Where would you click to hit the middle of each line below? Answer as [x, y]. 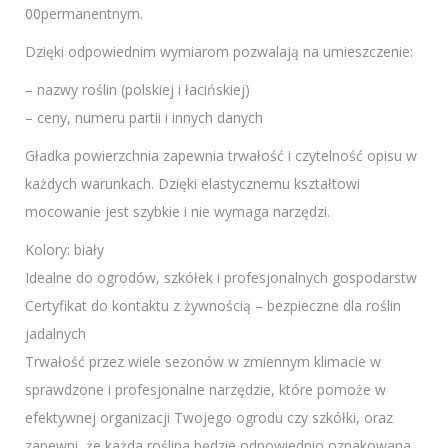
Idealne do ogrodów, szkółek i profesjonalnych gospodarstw [221, 278]
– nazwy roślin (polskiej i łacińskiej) [137, 90]
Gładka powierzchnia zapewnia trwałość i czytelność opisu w [221, 156]
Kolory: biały [64, 250]
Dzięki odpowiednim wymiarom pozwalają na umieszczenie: [219, 52]
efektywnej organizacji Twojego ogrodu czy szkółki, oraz [209, 418]
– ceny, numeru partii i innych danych [144, 118]
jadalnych [55, 334]
